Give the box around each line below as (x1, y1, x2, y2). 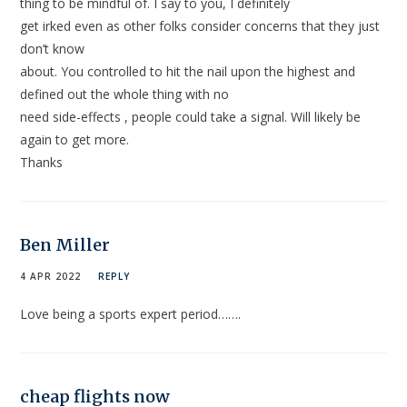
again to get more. (20, 131, 130, 149)
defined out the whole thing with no (20, 85, 230, 104)
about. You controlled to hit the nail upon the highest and (20, 63, 356, 81)
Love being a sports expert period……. (20, 305, 242, 323)
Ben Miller (20, 234, 111, 256)
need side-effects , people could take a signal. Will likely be (20, 108, 362, 126)
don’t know (20, 40, 85, 58)
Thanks (20, 154, 64, 172)
